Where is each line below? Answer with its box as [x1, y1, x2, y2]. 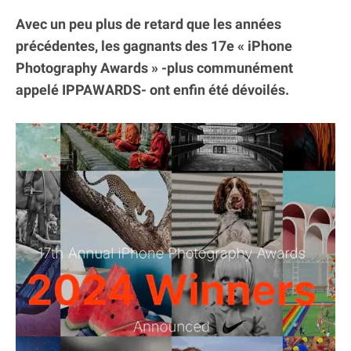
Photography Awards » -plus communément [16, 60, 293, 76]
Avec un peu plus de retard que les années [16, 16, 281, 32]
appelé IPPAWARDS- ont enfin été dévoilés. [16, 81, 289, 98]
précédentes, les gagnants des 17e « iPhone [16, 38, 292, 54]
